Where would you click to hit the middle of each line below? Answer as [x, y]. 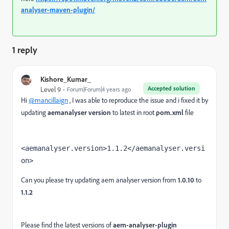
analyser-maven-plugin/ [58, 9]
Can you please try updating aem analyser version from [99, 180]
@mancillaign [48, 100]
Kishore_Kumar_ [66, 79]
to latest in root [133, 112]
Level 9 [51, 89]
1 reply [25, 50]
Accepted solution [171, 88]
